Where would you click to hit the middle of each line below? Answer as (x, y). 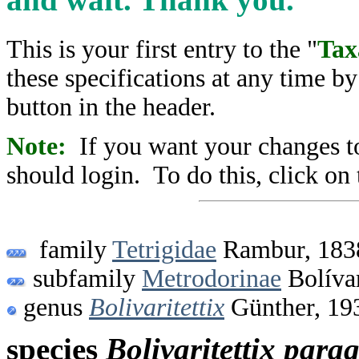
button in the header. (111, 107)
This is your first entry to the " (162, 49)
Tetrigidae (164, 250)
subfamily (84, 279)
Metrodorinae (212, 279)
